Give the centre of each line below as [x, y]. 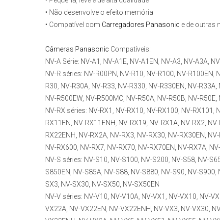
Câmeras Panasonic [77, 49]
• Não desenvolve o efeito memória [99, 13]
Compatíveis [129, 49]
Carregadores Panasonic [141, 25]
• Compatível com [73, 25]
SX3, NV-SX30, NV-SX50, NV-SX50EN [102, 184]
